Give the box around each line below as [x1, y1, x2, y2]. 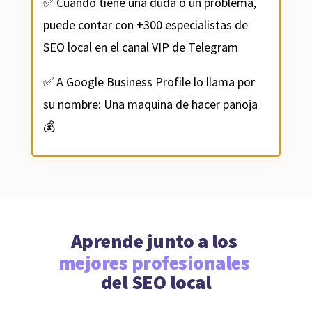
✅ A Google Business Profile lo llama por [42, 74, 255, 91]
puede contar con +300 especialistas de [42, 17, 248, 33]
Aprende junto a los [70, 228, 241, 254]
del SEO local [100, 270, 212, 295]
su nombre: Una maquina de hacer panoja [42, 96, 258, 113]
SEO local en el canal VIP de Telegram [42, 39, 238, 56]
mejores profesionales [58, 250, 253, 276]
